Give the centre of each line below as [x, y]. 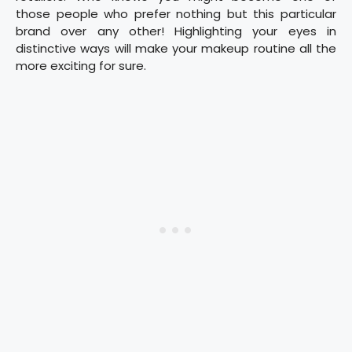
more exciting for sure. [81, 66]
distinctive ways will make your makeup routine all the [176, 49]
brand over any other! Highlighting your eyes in [176, 31]
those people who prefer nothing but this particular [176, 14]
